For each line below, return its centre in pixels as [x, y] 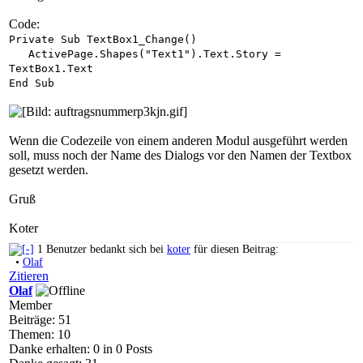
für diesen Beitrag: [235, 250]
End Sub [32, 83]
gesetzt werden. [49, 169]
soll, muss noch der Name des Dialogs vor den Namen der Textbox [180, 155]
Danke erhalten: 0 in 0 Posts [81, 349]
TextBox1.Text [51, 68]
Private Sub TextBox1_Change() [103, 39]
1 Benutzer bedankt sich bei [102, 250]
